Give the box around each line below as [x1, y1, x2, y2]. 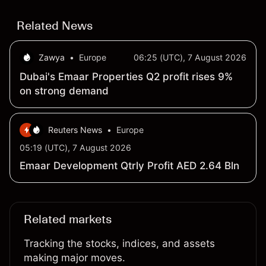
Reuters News [48, 125, 102, 135]
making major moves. [24, 252, 125, 264]
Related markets [24, 212, 112, 227]
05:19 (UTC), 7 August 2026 [20, 142, 131, 153]
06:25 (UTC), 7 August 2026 [134, 52, 246, 63]
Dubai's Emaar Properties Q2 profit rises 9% [20, 71, 233, 83]
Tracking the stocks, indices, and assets [24, 237, 215, 250]
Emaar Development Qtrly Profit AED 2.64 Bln [20, 160, 239, 172]
